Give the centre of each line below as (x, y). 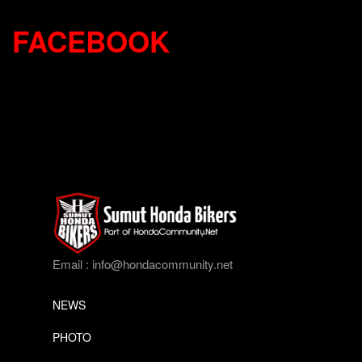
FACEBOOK (91, 41)
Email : (72, 263)
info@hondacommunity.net (162, 263)
